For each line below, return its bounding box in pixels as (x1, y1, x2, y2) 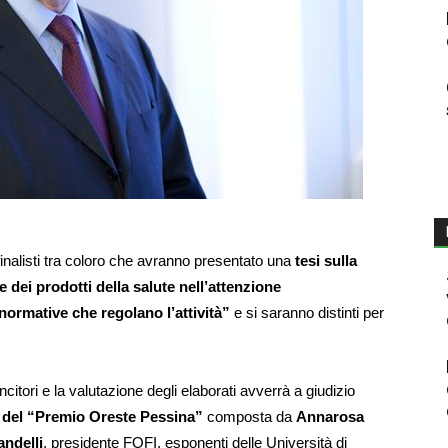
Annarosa (296, 409, 364, 425)
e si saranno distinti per (230, 305, 384, 321)
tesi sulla (295, 253, 357, 269)
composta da (207, 409, 296, 425)
